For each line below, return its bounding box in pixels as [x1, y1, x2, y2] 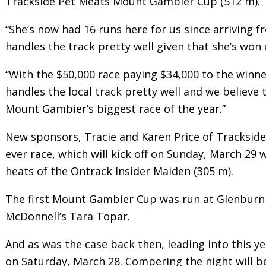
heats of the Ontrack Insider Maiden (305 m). [5, 163, 233, 178]
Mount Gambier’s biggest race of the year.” [5, 101, 226, 116]
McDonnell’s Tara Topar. [5, 208, 130, 223]
